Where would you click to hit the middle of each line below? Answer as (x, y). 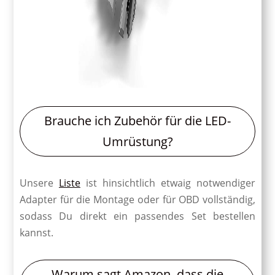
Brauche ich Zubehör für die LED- (137, 120)
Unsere (39, 183)
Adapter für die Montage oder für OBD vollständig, (137, 199)
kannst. (36, 232)
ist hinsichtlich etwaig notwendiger (168, 183)
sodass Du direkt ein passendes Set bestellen (137, 216)
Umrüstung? (137, 141)
